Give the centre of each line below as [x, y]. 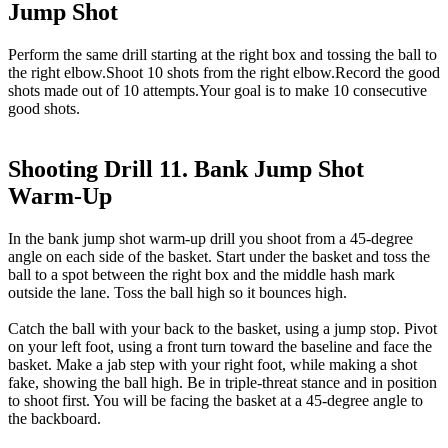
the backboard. [54, 418]
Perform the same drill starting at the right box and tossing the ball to [222, 54]
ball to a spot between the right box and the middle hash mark [201, 274]
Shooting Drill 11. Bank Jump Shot [186, 168]
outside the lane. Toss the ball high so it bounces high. [177, 292]
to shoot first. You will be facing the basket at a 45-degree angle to [215, 400]
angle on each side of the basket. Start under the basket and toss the [219, 256]
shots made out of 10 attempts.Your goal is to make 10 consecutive [217, 90]
